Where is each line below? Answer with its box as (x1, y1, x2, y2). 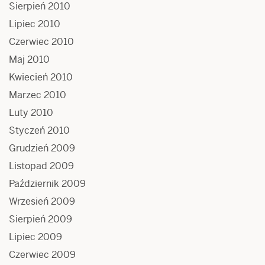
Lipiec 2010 (9, 17, 60, 30)
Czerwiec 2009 (9, 248, 76, 261)
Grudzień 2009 (9, 141, 75, 154)
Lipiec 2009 (9, 230, 62, 243)
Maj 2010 (9, 53, 50, 66)
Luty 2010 (9, 106, 53, 119)
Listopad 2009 (9, 159, 74, 172)
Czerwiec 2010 (9, 35, 74, 48)
